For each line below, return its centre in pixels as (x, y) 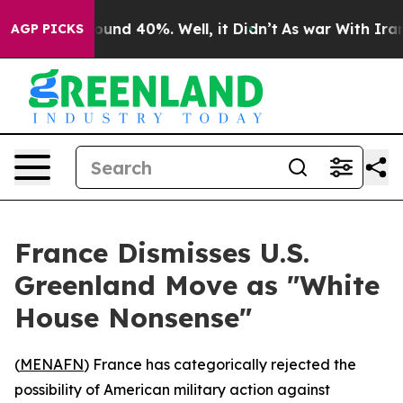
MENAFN (52, 364)
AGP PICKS (47, 29)
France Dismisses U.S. (162, 253)
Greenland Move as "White (197, 285)
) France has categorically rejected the (220, 364)
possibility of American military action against (172, 390)
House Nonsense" (133, 318)
